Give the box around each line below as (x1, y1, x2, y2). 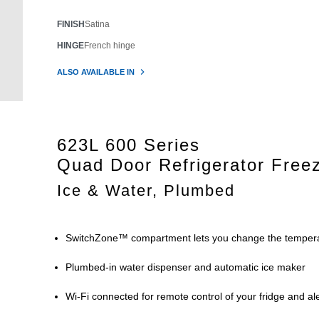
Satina (85, 19, 110, 30)
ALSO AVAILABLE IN (57, 68, 137, 77)
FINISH (57, 19, 85, 30)
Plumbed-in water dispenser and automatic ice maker (66, 261, 305, 273)
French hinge (84, 41, 135, 51)
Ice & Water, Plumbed (57, 182, 235, 200)
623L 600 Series (57, 135, 200, 155)
